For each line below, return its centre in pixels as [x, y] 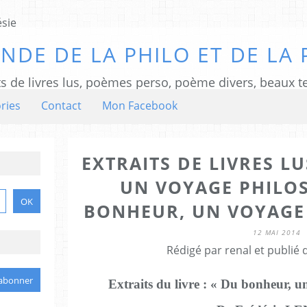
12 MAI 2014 [277, 232]
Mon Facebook [140, 106]
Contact [61, 106]
